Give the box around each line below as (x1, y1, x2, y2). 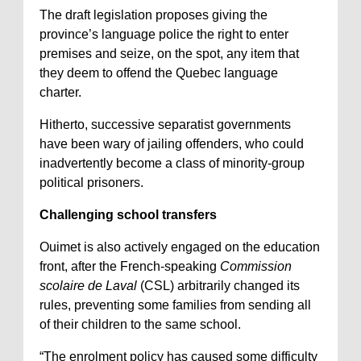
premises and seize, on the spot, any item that (39, 47, 299, 60)
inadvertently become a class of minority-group (39, 156, 305, 170)
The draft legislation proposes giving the (39, 8, 268, 22)
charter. (39, 85, 81, 99)
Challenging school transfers (39, 208, 217, 222)
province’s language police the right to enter (39, 27, 288, 41)
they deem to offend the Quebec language (39, 66, 278, 80)
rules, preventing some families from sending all (39, 298, 311, 312)
